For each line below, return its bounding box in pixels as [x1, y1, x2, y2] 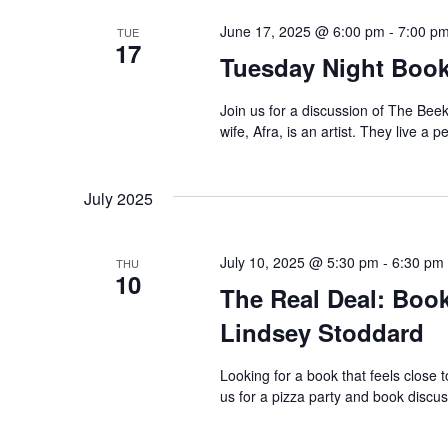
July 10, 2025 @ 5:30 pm [219, 251, 379, 272]
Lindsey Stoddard [219, 314, 424, 349]
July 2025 [84, 186, 153, 210]
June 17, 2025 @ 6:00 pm [219, 20, 385, 41]
